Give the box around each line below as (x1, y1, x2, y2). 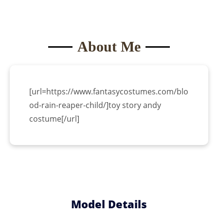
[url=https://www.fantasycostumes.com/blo (29, 86, 188, 97)
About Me (77, 38, 141, 55)
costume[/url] (29, 113, 79, 125)
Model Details (71, 197, 147, 212)
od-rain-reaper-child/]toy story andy (29, 100, 161, 111)
